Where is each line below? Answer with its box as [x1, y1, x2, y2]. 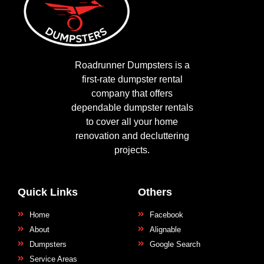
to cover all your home [86, 116, 178, 127]
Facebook [150, 210, 183, 219]
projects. [114, 144, 150, 155]
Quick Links [18, 186, 78, 198]
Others [138, 186, 172, 198]
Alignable [150, 225, 181, 234]
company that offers [91, 88, 173, 98]
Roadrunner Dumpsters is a [74, 60, 190, 70]
